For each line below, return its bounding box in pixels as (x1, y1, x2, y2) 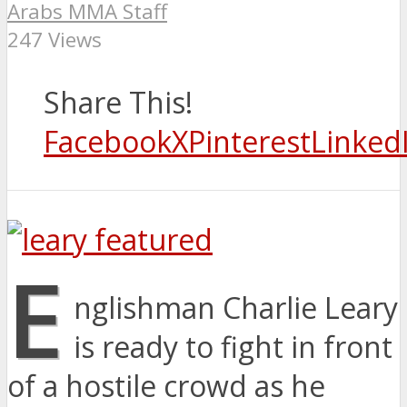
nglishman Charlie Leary (74, 288, 399, 328)
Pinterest (188, 122, 311, 162)
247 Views (7, 25, 102, 55)
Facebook (44, 122, 172, 162)
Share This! (44, 83, 193, 123)
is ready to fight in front (74, 327, 393, 367)
